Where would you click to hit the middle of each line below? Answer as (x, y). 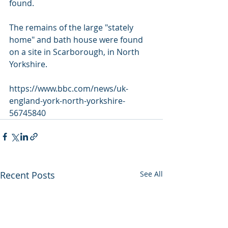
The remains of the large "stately (72, 27)
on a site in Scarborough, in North (75, 52)
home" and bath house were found (77, 40)
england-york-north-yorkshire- (67, 101)
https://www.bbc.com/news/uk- (69, 89)
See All (151, 174)
